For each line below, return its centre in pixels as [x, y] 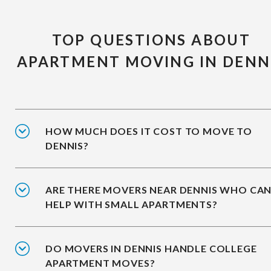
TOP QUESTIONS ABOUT [151, 40]
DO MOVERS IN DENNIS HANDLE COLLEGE [151, 249]
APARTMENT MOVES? [100, 263]
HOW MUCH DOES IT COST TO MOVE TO [149, 131]
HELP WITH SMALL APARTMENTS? [132, 204]
